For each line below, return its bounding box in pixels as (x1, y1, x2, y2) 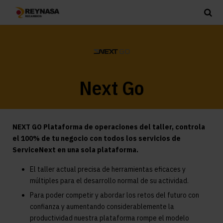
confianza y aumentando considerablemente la (30, 202, 174, 211)
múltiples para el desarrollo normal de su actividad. (30, 176, 189, 185)
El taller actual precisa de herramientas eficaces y (30, 165, 186, 174)
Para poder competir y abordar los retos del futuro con (30, 191, 199, 200)
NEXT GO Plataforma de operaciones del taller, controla (12, 122, 205, 131)
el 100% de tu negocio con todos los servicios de (12, 134, 181, 143)
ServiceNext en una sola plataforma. (12, 145, 138, 154)
